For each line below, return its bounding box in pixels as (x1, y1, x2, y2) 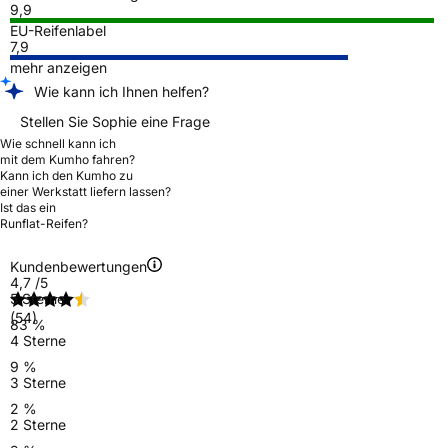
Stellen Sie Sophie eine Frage (20, 112, 210, 130)
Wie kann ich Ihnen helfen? (34, 82, 209, 100)
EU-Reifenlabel (10, 21, 106, 39)
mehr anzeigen (10, 58, 107, 76)
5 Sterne (10, 289, 65, 307)
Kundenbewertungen (10, 257, 147, 275)
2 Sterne (10, 415, 66, 433)
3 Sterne (10, 373, 66, 391)
